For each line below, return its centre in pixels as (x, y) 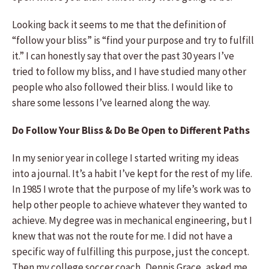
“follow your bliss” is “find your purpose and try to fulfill (133, 40)
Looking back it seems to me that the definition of (119, 25)
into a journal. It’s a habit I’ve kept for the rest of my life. (132, 174)
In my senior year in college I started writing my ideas (125, 158)
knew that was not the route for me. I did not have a (122, 236)
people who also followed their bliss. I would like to (122, 87)
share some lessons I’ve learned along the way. (111, 103)
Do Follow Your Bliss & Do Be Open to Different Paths (131, 130)
